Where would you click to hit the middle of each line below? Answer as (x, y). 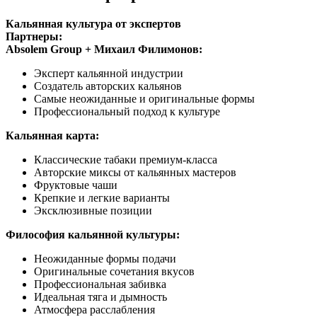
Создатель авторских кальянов (108, 86)
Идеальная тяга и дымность (100, 296)
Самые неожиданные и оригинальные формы (144, 98)
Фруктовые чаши (76, 185)
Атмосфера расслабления (94, 309)
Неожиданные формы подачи (105, 258)
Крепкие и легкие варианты (102, 197)
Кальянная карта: (52, 135)
